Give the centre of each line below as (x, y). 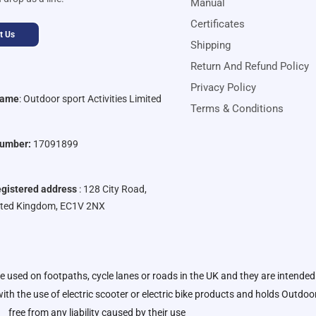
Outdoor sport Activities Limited (93, 99)
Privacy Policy (224, 88)
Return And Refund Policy (250, 67)
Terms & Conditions (237, 109)
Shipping (211, 45)
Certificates (218, 24)
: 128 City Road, (112, 189)
